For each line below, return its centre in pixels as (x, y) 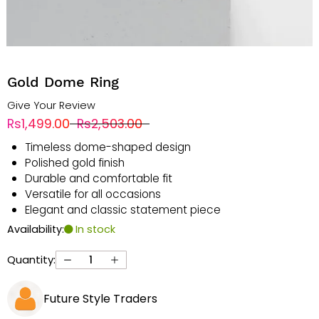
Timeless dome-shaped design (108, 147)
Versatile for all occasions (93, 194)
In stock (94, 230)
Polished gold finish (74, 163)
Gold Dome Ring (63, 82)
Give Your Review (51, 106)
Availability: (35, 230)
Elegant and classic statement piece (122, 210)
